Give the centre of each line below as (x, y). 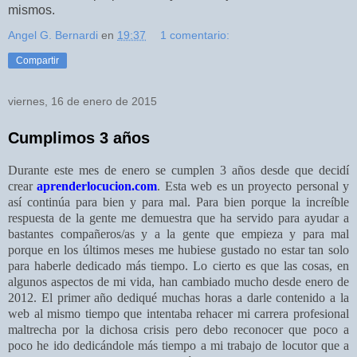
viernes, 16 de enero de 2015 (82, 101)
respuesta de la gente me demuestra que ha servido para (156, 218)
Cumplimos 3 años (79, 137)
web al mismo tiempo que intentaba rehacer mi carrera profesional (178, 314)
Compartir (37, 60)
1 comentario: (195, 35)
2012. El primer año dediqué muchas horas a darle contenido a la (178, 298)
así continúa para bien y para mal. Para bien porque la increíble (178, 202)
